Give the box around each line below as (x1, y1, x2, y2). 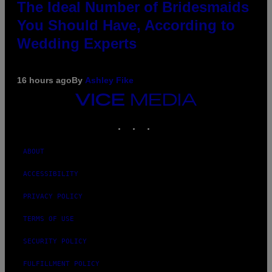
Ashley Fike (85, 75, 134, 85)
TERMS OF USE (23, 214, 74, 223)
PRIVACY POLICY (23, 192, 83, 200)
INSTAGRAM (140, 116, 178, 124)
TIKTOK (155, 116, 180, 124)
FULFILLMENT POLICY (23, 259, 100, 268)
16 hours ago (17, 75, 72, 85)
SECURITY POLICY (23, 237, 87, 245)
